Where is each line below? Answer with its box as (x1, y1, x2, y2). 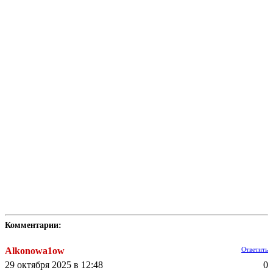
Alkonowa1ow (5, 246, 65, 257)
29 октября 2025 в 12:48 (5, 260, 103, 271)
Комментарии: (5, 221, 62, 230)
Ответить (241, 246, 268, 253)
